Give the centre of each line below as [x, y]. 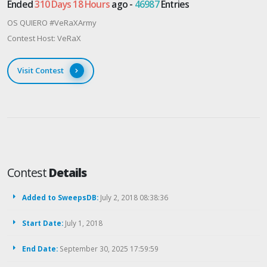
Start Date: [43, 223]
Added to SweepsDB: [60, 198]
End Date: [40, 249]
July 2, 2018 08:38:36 [133, 198]
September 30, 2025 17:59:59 [108, 249]
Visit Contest [40, 71]
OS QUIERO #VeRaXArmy [52, 22]
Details [68, 173]
